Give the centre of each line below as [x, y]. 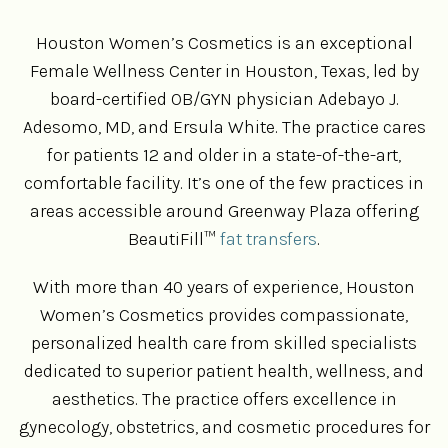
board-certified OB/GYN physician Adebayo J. [224, 99]
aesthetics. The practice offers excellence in [224, 399]
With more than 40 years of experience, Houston [224, 287]
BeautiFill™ [174, 239]
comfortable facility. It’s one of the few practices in [224, 183]
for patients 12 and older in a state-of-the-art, [224, 155]
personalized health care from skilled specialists [224, 343]
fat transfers [268, 239]
